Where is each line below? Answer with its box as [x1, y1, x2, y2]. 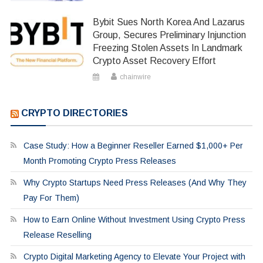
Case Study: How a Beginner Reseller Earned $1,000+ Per [23, 141, 243, 151]
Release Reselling [23, 230, 92, 240]
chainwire [120, 73, 151, 82]
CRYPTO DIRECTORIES [21, 108, 128, 119]
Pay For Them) [23, 193, 79, 203]
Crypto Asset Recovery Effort [93, 56, 217, 66]
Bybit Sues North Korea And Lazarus [93, 17, 245, 28]
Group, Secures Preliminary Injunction [93, 30, 247, 41]
